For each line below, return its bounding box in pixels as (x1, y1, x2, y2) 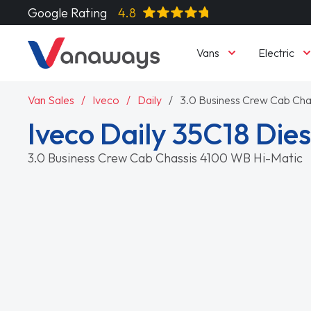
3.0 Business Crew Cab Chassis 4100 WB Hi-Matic (28, 149, 303, 166)
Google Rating (28, 4, 108, 21)
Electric (258, 45, 294, 60)
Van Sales (28, 92, 75, 107)
